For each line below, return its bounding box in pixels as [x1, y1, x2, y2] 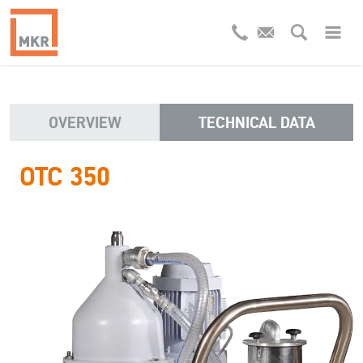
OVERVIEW [48, 113, 122, 131]
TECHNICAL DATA [198, 113, 315, 131]
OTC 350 [19, 162, 110, 190]
